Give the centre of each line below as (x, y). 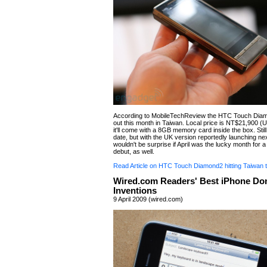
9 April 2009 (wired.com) (148, 199)
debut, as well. (134, 151)
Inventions (135, 191)
